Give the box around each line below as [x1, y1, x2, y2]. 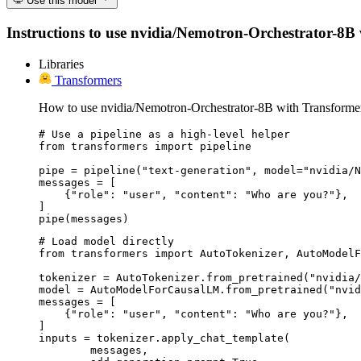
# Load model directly [39, 234, 174, 247]
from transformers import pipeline [39, 139, 251, 152]
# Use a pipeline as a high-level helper [39, 127, 290, 140]
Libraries [39, 56, 84, 71]
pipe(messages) [39, 212, 129, 225]
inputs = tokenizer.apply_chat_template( [39, 331, 290, 344]
